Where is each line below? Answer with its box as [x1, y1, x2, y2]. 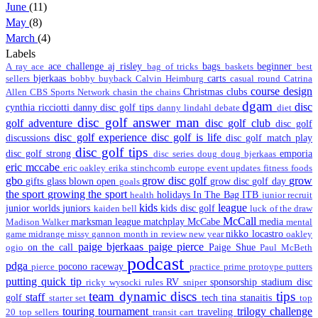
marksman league [71, 215, 143, 227]
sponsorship [210, 275, 262, 287]
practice [190, 261, 224, 272]
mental [286, 216, 312, 227]
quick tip [40, 275, 86, 287]
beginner [257, 60, 297, 72]
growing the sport [47, 187, 131, 200]
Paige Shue [209, 241, 261, 253]
